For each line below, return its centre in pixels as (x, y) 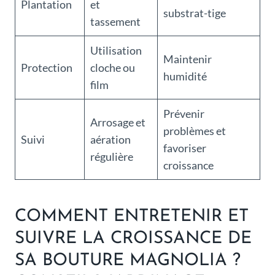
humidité (185, 76)
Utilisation (116, 51)
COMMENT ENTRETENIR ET (132, 217)
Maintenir (188, 59)
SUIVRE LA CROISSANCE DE (133, 239)
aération (110, 140)
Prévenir (184, 114)
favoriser (185, 148)
